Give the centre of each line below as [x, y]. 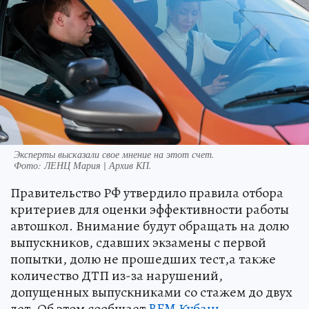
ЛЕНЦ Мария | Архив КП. [98, 165]
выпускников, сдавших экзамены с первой [138, 242]
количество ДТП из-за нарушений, [117, 275]
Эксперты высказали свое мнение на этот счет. [114, 154]
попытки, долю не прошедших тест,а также [143, 259]
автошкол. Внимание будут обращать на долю [150, 226]
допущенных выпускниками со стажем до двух [151, 292]
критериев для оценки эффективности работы [150, 209]
